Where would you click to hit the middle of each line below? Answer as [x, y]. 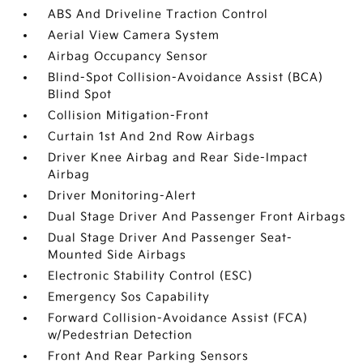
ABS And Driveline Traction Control [158, 15]
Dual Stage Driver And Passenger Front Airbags [197, 217]
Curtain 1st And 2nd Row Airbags [152, 137]
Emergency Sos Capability [129, 297]
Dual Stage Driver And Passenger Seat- [171, 238]
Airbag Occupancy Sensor [128, 57]
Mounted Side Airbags [117, 255]
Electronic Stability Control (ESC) [151, 276]
